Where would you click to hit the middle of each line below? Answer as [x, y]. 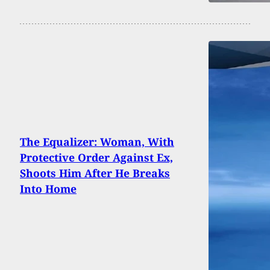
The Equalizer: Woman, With [97, 142]
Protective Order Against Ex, [96, 158]
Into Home [48, 189]
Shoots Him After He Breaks [95, 173]
